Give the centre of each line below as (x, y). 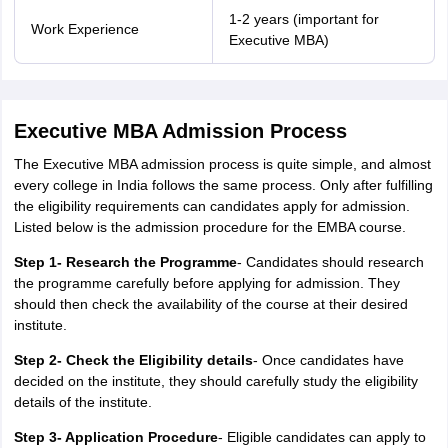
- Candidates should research (330, 262)
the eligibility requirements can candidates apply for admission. (211, 206)
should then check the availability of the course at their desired (210, 304)
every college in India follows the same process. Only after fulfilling (223, 185)
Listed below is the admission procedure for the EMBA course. (209, 227)
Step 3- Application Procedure (115, 437)
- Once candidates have (328, 360)
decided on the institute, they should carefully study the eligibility (215, 381)
